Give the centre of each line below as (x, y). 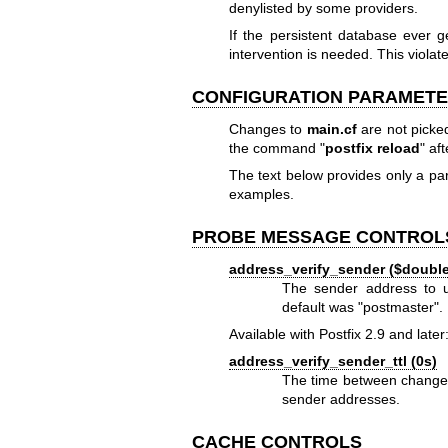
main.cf (331, 128)
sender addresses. (341, 399)
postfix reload (372, 147)
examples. (261, 194)
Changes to (267, 128)
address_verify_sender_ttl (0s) (332, 361)
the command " (276, 147)
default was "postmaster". (363, 306)
